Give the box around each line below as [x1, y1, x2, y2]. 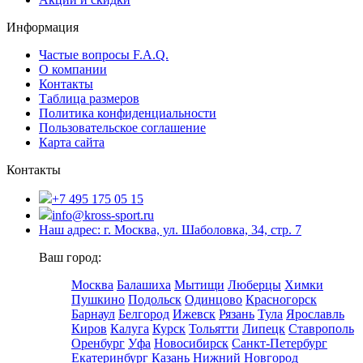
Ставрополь [288, 321, 354, 335]
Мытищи [174, 277, 224, 292]
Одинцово [185, 292, 242, 306]
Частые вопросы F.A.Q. [39, 47, 169, 62]
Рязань [219, 306, 254, 321]
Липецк [242, 321, 285, 335]
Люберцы [228, 277, 281, 292]
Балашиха [117, 277, 171, 292]
